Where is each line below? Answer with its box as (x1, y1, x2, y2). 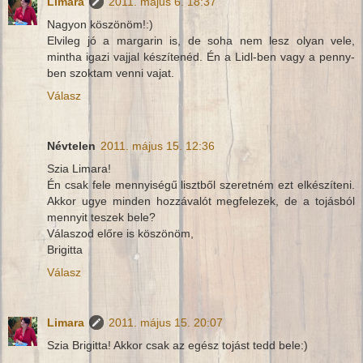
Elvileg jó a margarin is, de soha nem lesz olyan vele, (47, 34, 355, 48)
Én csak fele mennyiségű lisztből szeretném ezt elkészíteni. (47, 178, 355, 192)
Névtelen (47, 139, 96, 153)
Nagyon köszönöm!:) (47, 18, 153, 32)
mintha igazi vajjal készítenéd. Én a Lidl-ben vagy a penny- (47, 50, 355, 64)
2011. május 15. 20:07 (109, 316, 223, 330)
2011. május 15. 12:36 (100, 139, 215, 153)
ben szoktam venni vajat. (47, 66, 174, 80)
